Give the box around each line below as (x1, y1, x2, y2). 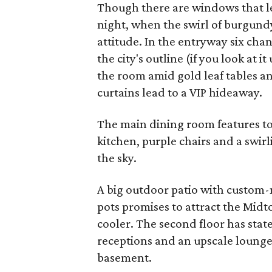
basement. (97, 250, 152, 265)
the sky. (97, 151, 137, 165)
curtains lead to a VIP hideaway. (97, 85, 263, 100)
